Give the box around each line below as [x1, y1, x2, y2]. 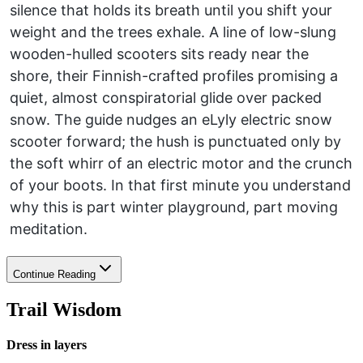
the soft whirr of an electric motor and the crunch [10, 154, 352, 172]
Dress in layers [6, 337, 87, 352]
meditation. [10, 220, 88, 237]
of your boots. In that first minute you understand [10, 176, 351, 194]
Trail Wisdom [6, 298, 122, 320]
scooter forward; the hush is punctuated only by [10, 132, 341, 150]
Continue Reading [13, 267, 96, 280]
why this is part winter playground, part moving [10, 198, 338, 216]
